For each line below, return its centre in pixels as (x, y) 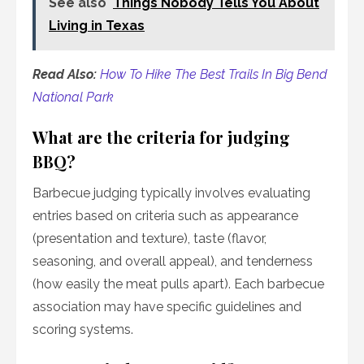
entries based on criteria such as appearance (165, 216)
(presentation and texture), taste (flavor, (149, 239)
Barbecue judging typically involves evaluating (171, 193)
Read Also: (66, 75)
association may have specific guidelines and (167, 307)
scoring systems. (83, 330)
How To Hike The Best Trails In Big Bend (214, 75)
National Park (73, 97)
